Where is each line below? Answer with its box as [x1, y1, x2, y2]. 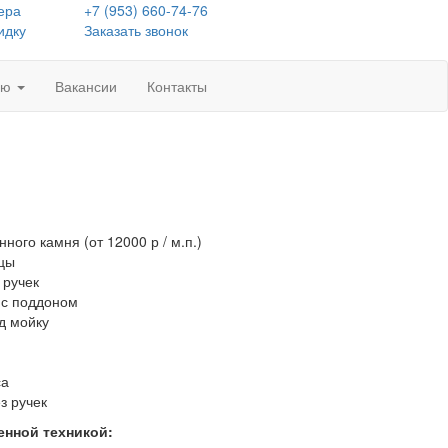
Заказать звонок [83, 20, 188, 40]
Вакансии [55, 76, 117, 96]
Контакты [147, 76, 207, 96]
